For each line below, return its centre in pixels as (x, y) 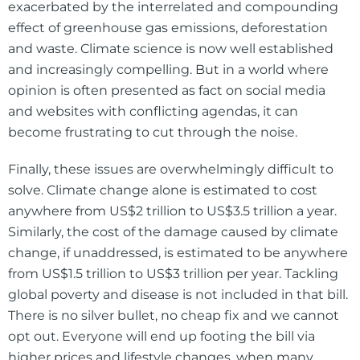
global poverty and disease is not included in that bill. (178, 295)
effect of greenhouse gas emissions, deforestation (168, 28)
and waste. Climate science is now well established (171, 49)
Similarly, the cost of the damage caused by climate (173, 232)
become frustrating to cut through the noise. (153, 133)
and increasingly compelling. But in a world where (168, 70)
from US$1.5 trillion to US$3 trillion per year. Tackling (173, 274)
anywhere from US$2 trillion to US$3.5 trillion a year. (172, 211)
